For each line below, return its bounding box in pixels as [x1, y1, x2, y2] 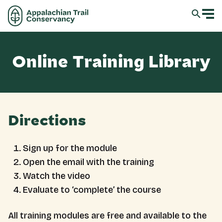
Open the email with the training [23, 157, 154, 167]
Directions [8, 114, 86, 127]
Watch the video [23, 170, 90, 181]
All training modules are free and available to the [8, 210, 207, 221]
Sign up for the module [23, 143, 117, 154]
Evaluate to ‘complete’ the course [23, 184, 161, 195]
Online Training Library [11, 55, 211, 70]
